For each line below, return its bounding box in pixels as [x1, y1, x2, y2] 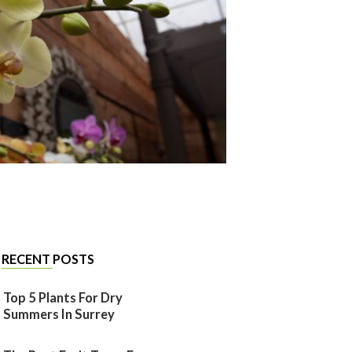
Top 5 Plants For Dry [2, 289, 123, 306]
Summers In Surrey [2, 306, 115, 322]
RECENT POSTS [2, 251, 95, 267]
